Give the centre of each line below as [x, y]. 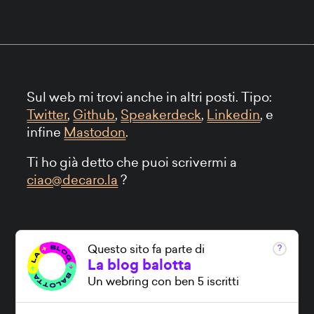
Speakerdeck [161, 116]
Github [94, 116]
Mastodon [95, 133]
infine [46, 133]
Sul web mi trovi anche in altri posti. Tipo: [150, 98]
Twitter [47, 116]
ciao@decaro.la [73, 181]
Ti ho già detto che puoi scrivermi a [132, 163]
